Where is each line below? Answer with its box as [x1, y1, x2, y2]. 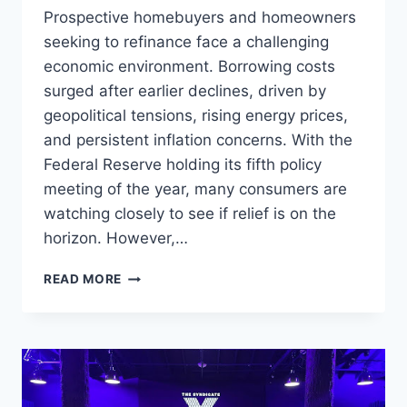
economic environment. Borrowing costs [44, 57, 335, 76]
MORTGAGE [121, 267, 198, 283]
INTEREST [121, 286, 186, 302]
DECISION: [121, 382, 191, 397]
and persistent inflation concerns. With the [44, 131, 352, 150]
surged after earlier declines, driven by [44, 82, 326, 101]
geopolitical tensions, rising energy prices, [44, 106, 348, 125]
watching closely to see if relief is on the [44, 204, 336, 223]
